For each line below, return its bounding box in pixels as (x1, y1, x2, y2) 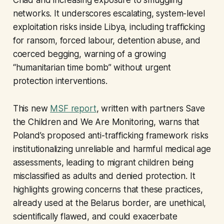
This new (12, 103, 50, 114)
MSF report (50, 103, 96, 114)
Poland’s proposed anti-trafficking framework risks (12, 130, 209, 141)
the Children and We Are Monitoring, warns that (12, 117, 199, 127)
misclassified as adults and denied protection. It (12, 171, 195, 181)
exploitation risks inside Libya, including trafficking (12, 22, 205, 32)
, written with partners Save (96, 103, 205, 114)
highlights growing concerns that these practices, (12, 184, 203, 195)
